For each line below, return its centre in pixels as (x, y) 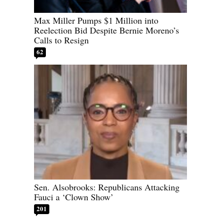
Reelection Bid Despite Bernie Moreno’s (107, 30)
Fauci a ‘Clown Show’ (74, 197)
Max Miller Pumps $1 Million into (96, 20)
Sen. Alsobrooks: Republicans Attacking (107, 187)
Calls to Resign (61, 40)
